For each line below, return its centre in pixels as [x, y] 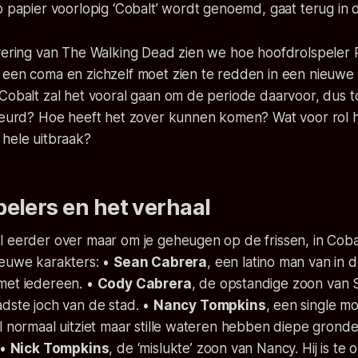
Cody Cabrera [144, 283]
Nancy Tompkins [209, 305]
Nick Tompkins [60, 348]
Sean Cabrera [161, 262]
